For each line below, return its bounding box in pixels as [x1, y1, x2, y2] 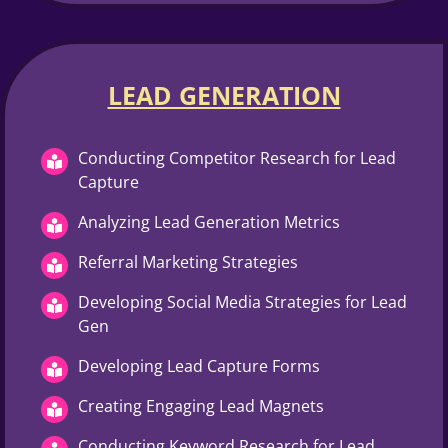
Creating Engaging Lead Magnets [78, 394, 324, 417]
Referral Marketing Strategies [78, 250, 298, 273]
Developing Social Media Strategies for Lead [78, 290, 407, 313]
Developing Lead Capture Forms [78, 354, 320, 377]
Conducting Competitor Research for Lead [78, 146, 396, 169]
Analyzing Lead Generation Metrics [78, 210, 340, 233]
